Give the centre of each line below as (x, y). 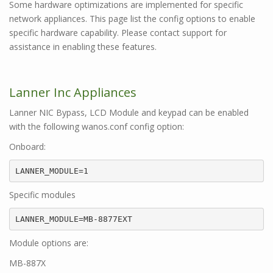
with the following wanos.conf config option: (97, 126)
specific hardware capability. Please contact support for (118, 33)
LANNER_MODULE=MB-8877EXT (73, 219)
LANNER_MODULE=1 (51, 171)
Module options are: (49, 243)
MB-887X (27, 263)
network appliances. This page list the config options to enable (132, 19)
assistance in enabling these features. (83, 47)
